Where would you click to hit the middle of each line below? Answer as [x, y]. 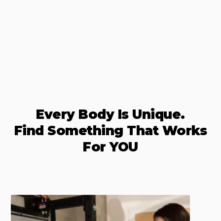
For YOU [110, 147]
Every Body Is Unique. [110, 115]
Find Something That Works [110, 131]
